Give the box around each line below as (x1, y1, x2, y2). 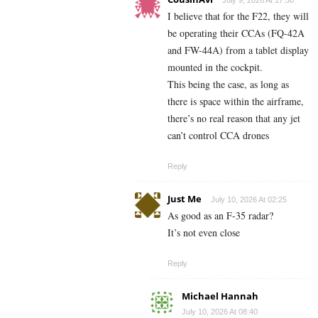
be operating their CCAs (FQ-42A (168, 26, 305, 40)
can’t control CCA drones (168, 128, 269, 142)
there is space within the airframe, (168, 94, 304, 108)
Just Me (168, 192, 202, 205)
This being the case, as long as (168, 77, 289, 91)
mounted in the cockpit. (168, 60, 263, 74)
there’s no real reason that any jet (168, 111, 300, 125)
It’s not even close (168, 225, 240, 239)
